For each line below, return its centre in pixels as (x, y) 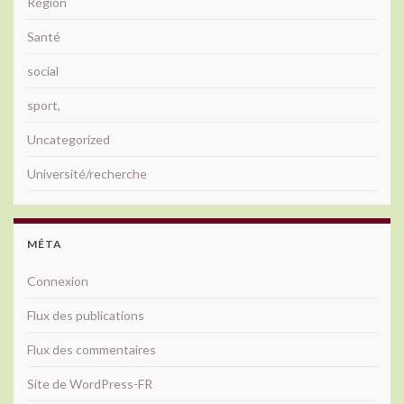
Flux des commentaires (92, 349)
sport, (44, 105)
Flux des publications (86, 315)
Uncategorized (69, 139)
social (43, 70)
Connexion (58, 280)
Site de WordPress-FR (90, 383)
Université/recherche (87, 173)
